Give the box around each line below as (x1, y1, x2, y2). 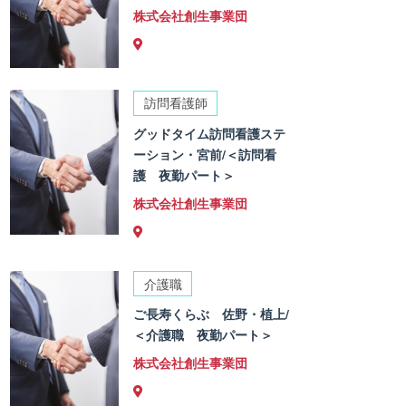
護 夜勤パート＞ (133, 165, 236, 184)
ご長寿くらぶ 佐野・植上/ (133, 304, 290, 324)
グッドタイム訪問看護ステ (133, 123, 286, 142)
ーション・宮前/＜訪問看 (133, 144, 277, 163)
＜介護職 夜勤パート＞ (133, 325, 274, 344)
